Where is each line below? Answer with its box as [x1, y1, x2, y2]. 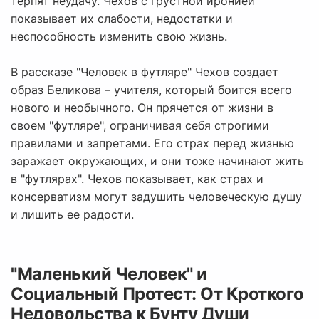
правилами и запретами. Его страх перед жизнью [11, 136, 294, 151]
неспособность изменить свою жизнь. [11, 29, 227, 44]
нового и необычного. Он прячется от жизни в [11, 100, 273, 115]
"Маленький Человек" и [11, 263, 207, 285]
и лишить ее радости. [11, 207, 134, 222]
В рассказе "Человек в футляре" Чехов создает [11, 65, 278, 80]
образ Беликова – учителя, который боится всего [11, 83, 292, 98]
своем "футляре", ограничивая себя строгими [11, 118, 269, 133]
